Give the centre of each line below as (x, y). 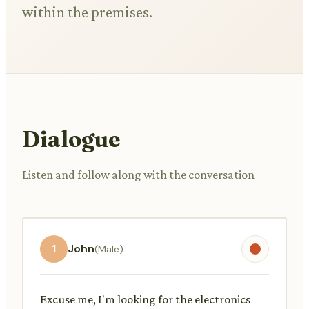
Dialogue (71, 139)
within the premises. (87, 12)
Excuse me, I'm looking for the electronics (145, 299)
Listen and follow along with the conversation (138, 174)
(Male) (109, 249)
